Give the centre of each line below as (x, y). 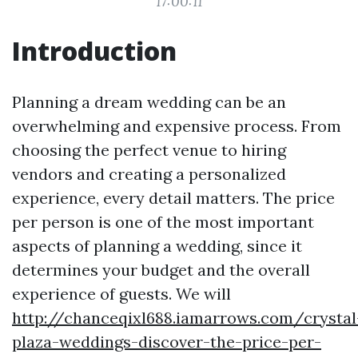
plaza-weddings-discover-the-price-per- (167, 342)
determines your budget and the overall (161, 270)
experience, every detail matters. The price (173, 198)
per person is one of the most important (163, 222)
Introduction (94, 51)
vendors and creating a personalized (149, 174)
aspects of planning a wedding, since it (157, 246)
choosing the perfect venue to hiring (149, 150)
